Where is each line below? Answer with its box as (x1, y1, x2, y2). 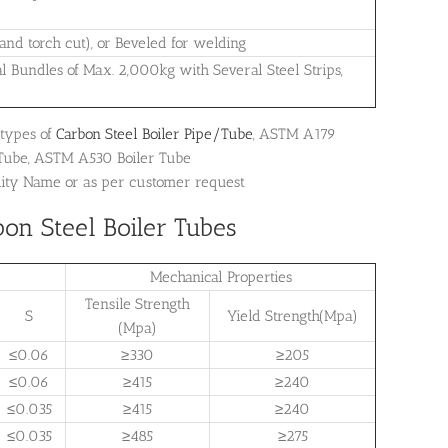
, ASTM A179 (253, 125, 336, 144)
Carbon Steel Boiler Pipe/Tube (56, 125, 253, 144)
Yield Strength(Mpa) (227, 307, 358, 326)
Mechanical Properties (149, 268, 292, 287)
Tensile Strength (85, 295, 190, 314)
